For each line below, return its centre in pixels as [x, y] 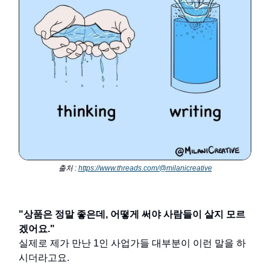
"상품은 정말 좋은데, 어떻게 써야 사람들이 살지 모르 [132, 215]
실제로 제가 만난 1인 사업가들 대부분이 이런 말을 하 [132, 243]
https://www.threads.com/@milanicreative [145, 168]
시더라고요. [44, 258]
